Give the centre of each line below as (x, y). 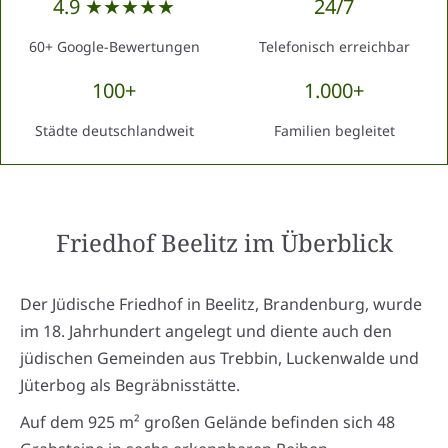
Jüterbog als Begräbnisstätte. (130, 385)
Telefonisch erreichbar (334, 47)
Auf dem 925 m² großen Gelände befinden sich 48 (207, 422)
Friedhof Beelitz (146, 243)
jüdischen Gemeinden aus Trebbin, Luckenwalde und (219, 358)
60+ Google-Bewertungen (114, 47)
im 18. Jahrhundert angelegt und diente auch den (206, 331)
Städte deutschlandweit (114, 131)
